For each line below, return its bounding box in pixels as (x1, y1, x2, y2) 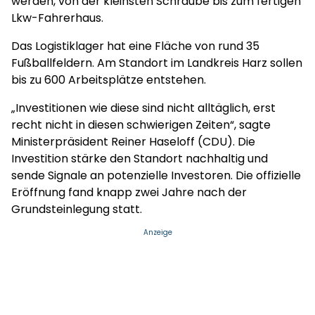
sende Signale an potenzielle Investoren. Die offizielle (11, 167, 301, 184)
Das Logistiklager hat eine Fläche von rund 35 (11, 38, 259, 54)
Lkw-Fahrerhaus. (11, 10, 103, 26)
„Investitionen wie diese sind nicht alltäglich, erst (11, 100, 276, 116)
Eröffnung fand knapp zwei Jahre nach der (11, 184, 247, 200)
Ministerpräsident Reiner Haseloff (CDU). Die (11, 134, 255, 150)
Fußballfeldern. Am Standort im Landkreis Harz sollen (11, 55, 302, 71)
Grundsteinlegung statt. (11, 201, 142, 217)
